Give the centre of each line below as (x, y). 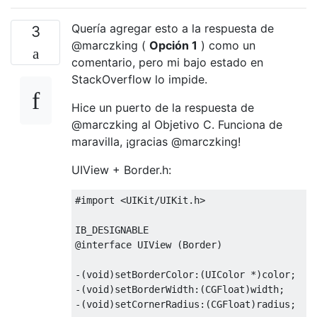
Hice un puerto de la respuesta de (163, 108)
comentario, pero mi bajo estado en (167, 63)
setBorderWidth (154, 290)
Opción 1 (173, 46)
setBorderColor (154, 275)
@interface (103, 245)
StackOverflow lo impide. (139, 80)
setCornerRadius (157, 305)
